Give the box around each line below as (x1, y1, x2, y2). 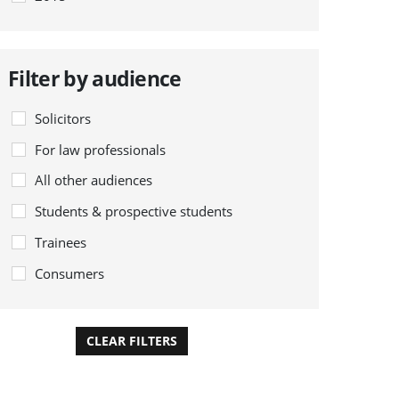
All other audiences (35, 171, 153, 190)
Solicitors (35, 109, 92, 127)
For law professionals (35, 140, 167, 159)
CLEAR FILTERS (86, 331, 178, 349)
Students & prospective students (35, 202, 233, 221)
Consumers (35, 264, 105, 282)
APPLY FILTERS (216, 331, 309, 349)
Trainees (35, 232, 87, 251)
